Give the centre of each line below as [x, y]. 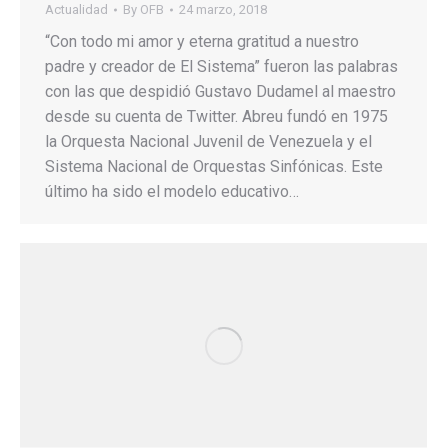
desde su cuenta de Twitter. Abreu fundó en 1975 [216, 116]
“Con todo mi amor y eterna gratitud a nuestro [202, 41]
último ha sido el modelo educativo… [172, 191]
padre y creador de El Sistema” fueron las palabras [221, 66]
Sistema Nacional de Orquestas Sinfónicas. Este [214, 166]
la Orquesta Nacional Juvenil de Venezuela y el [208, 141]
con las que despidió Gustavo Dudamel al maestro [220, 91]
